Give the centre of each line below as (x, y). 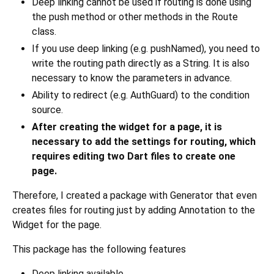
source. (47, 110)
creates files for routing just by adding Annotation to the (134, 210)
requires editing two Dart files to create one (134, 157)
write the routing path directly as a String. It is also (141, 64)
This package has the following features (99, 250)
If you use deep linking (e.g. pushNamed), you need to (146, 49)
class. (44, 32)
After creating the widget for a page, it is (127, 127)
